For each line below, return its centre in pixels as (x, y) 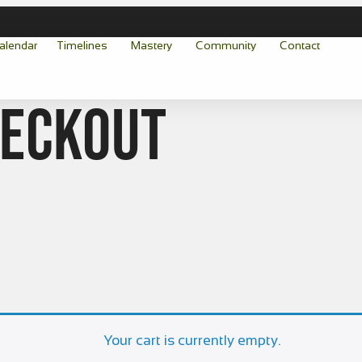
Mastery (151, 45)
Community (225, 45)
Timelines (82, 45)
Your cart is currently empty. (192, 340)
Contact (299, 45)
